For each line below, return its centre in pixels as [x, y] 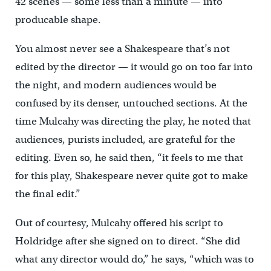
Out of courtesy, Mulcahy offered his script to [119, 223]
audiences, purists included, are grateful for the [125, 140]
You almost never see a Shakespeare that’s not [122, 49]
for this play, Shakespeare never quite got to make [131, 176]
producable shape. [58, 20]
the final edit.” [47, 194]
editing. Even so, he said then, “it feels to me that [129, 158]
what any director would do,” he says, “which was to [134, 260]
